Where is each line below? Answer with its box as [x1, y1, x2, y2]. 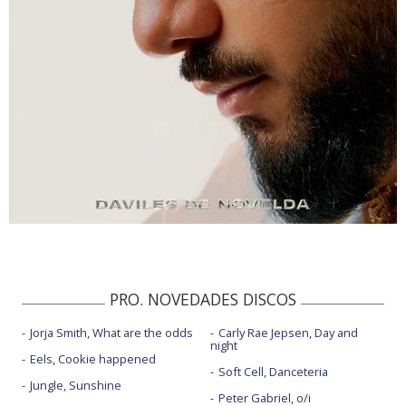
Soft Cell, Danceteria [217, 363, 328, 381]
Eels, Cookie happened [30, 351, 156, 368]
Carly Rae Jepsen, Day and [217, 324, 358, 342]
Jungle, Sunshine [30, 377, 121, 394]
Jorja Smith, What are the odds [30, 324, 193, 342]
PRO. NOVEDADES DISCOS [110, 288, 296, 311]
